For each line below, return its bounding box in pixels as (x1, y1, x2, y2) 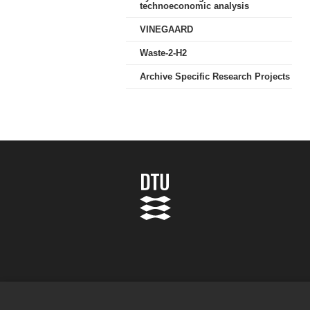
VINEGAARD (140, 24, 193, 35)
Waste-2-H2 (140, 48, 187, 58)
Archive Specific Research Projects (140, 71, 290, 82)
